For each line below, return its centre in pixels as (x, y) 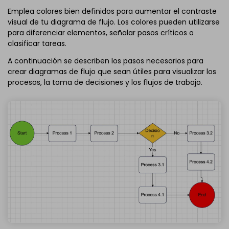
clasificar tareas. (37, 44)
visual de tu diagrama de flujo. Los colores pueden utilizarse (114, 22)
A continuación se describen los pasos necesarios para (106, 61)
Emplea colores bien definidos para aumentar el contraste (112, 12)
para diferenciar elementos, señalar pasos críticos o (101, 33)
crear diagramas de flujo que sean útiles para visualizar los (112, 72)
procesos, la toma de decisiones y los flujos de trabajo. (105, 83)
